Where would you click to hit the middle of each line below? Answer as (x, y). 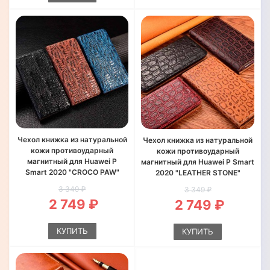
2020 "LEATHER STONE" (198, 173)
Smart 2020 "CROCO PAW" (72, 172)
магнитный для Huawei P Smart (198, 162)
